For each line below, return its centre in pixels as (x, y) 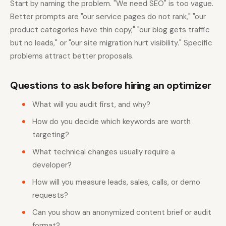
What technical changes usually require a (104, 152)
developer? (52, 165)
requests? (50, 195)
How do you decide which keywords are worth (111, 121)
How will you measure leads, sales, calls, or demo (116, 182)
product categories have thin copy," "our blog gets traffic (110, 30)
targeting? (51, 134)
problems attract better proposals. (72, 56)
